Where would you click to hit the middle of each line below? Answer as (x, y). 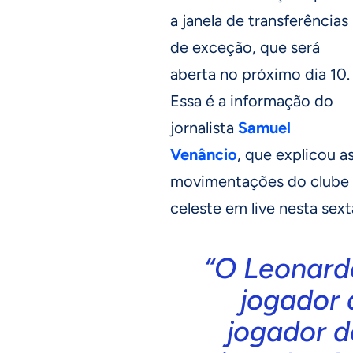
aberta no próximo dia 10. (260, 74)
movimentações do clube (260, 181)
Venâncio (204, 154)
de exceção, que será (245, 47)
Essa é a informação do (252, 100)
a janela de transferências (259, 20)
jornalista (204, 127)
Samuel (264, 127)
